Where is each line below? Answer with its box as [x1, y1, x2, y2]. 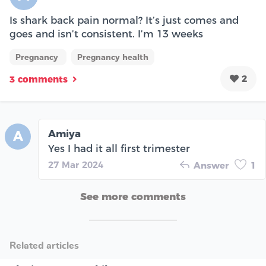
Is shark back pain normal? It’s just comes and [9, 14, 239, 26]
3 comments [9, 74, 68, 85]
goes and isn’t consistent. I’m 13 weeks [9, 27, 203, 40]
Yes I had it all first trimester [48, 142, 190, 154]
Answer [194, 159, 229, 171]
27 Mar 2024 [48, 159, 103, 170]
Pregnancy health [77, 52, 148, 62]
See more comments [80, 190, 186, 202]
